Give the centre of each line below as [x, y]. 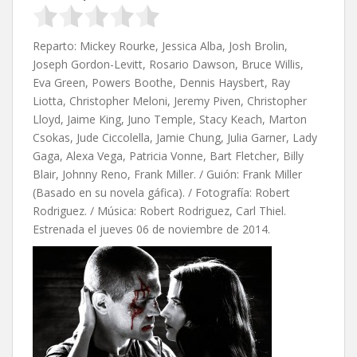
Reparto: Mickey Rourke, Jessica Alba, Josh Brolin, [160, 46]
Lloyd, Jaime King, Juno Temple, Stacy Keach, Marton [170, 120]
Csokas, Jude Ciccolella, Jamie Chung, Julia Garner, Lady [175, 138]
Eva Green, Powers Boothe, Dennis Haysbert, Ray [161, 83]
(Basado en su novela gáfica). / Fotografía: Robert [161, 193]
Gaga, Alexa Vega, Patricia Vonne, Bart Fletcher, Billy [168, 156]
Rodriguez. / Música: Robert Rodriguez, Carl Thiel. [159, 211]
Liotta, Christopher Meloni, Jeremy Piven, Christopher [170, 101]
